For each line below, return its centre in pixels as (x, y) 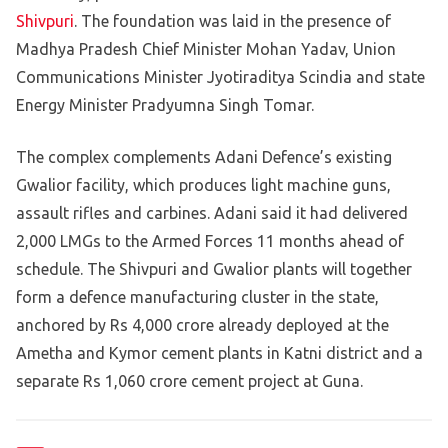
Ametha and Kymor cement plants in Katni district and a (219, 353)
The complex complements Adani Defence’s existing (204, 157)
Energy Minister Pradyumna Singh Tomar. (165, 105)
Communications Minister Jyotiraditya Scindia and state (220, 77)
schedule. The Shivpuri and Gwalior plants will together (214, 269)
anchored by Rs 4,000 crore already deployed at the (202, 325)
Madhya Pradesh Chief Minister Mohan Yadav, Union (206, 49)
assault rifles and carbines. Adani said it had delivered (212, 213)
